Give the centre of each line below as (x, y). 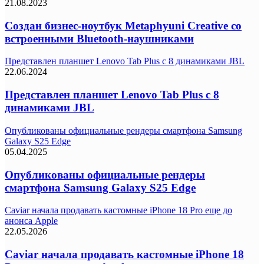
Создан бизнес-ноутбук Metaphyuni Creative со (123, 25)
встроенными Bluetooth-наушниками (99, 38)
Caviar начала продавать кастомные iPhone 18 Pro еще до (118, 210)
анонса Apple (31, 221)
